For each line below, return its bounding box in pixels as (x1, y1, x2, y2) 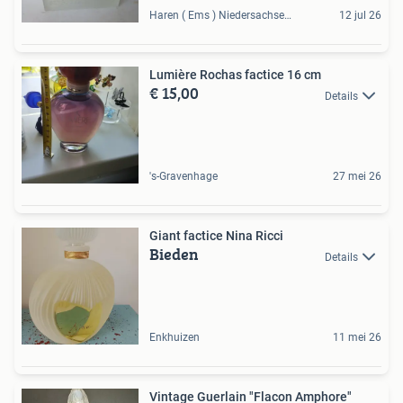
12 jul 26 (339, 9, 381, 22)
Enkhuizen (149, 331, 200, 345)
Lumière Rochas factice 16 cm (149, 67, 321, 83)
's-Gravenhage (149, 170, 218, 184)
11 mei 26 (333, 331, 381, 345)
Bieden (149, 242, 199, 267)
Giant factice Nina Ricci (149, 228, 283, 244)
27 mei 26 (333, 170, 381, 184)
